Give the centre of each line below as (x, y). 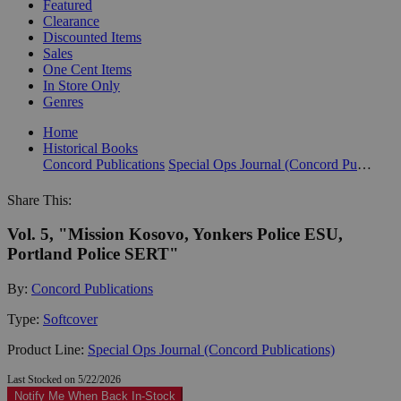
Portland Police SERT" (93, 254)
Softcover (70, 319)
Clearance (71, 21)
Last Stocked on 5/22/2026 (64, 379)
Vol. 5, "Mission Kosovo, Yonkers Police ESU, (175, 235)
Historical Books (90, 148)
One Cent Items (87, 69)
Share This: (39, 200)
